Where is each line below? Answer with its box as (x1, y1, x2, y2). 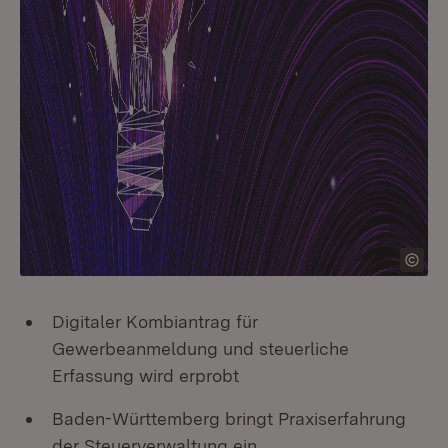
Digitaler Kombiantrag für (52, 311, 258, 332)
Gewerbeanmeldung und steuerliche (52, 338, 349, 359)
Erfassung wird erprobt (52, 365, 239, 386)
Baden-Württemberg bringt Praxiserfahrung (52, 408, 406, 429)
